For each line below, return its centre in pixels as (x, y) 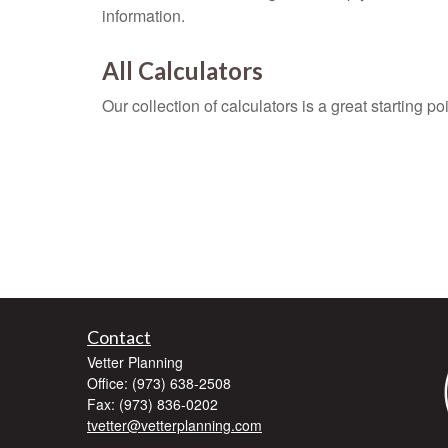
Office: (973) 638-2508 (159, 383)
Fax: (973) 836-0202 (152, 404)
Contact (119, 337)
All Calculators (182, 71)
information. (143, 16)
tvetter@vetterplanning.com (174, 425)
